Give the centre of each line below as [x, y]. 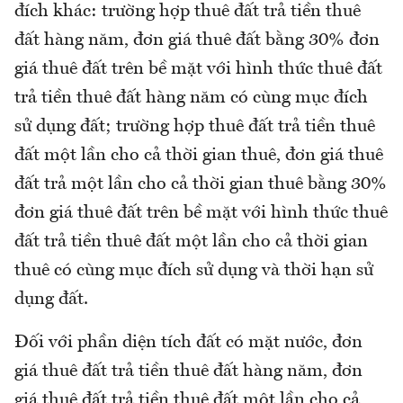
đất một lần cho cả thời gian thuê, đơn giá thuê [199, 155]
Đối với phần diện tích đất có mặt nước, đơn [188, 342]
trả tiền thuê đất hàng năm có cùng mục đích [191, 98]
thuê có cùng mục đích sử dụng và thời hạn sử [194, 270]
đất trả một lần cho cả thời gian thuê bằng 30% [201, 184]
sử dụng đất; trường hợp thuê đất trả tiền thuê [195, 126]
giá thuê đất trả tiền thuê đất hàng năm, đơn [188, 371]
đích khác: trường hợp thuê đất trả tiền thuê [188, 11]
